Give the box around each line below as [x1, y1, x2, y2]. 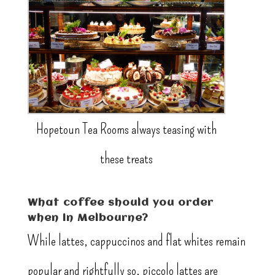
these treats [100, 150, 153, 168]
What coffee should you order [27, 198, 214, 209]
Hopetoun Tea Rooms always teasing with [36, 120, 217, 138]
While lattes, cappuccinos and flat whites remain [27, 232, 246, 250]
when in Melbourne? [27, 213, 149, 224]
